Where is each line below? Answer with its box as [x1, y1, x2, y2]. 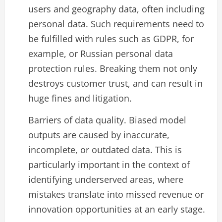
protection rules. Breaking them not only [28, 62, 197, 75]
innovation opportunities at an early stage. [28, 203, 205, 215]
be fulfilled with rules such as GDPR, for [28, 33, 194, 45]
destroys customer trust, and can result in [28, 77, 203, 90]
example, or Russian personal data [28, 48, 173, 60]
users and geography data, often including [28, 3, 205, 15]
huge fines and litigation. [28, 92, 132, 105]
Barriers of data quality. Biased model [28, 113, 186, 126]
